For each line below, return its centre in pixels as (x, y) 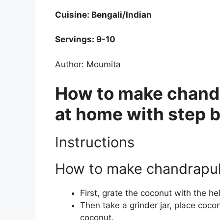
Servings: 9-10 (85, 40)
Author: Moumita (88, 64)
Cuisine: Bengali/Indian (103, 14)
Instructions (95, 142)
